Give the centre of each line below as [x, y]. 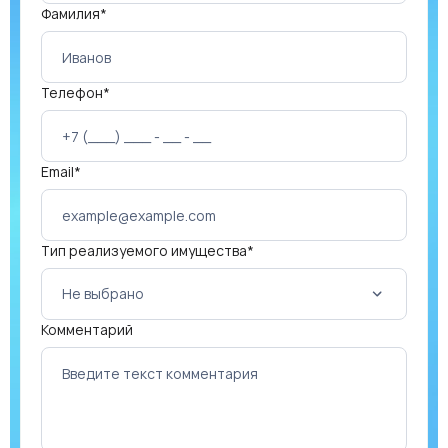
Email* [61, 172]
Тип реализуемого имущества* [147, 251]
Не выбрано [103, 294]
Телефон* [75, 93]
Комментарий [87, 330]
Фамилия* [74, 14]
